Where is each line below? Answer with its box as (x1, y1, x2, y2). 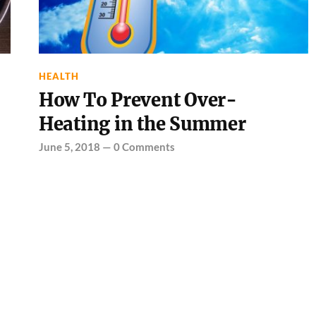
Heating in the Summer (38, 113, 246, 135)
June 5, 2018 (38, 140, 100, 153)
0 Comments (113, 140, 175, 153)
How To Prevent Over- (38, 89, 237, 111)
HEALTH (38, 71, 79, 82)
